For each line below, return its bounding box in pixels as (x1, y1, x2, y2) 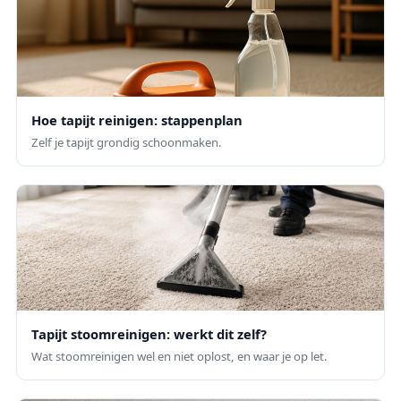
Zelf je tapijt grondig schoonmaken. (31, 134, 222, 151)
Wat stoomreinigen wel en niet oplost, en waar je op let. (31, 348, 328, 365)
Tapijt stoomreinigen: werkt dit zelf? (31, 325, 267, 344)
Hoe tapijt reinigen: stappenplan (31, 111, 243, 130)
